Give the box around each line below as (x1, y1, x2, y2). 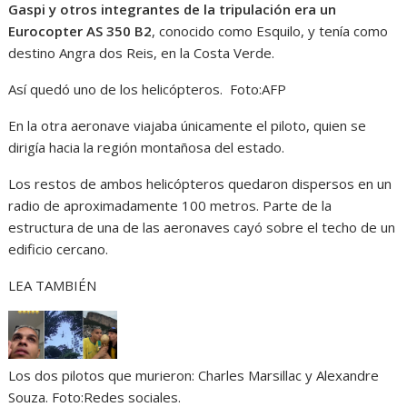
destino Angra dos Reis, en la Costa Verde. (8, 43, 275, 62)
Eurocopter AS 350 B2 (8, 21, 153, 40)
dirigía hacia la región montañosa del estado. (8, 137, 285, 156)
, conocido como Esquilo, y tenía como (152, 21, 389, 40)
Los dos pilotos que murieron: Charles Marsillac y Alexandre (8, 366, 380, 385)
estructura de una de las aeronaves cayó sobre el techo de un (8, 217, 396, 236)
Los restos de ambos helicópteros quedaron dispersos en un (8, 174, 392, 193)
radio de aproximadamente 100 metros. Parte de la (8, 195, 333, 214)
